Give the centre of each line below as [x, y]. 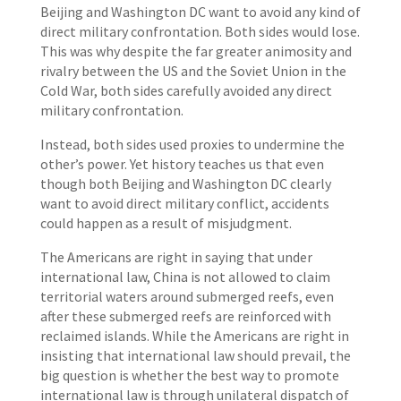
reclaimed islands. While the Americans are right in [194, 336]
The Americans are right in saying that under [176, 257]
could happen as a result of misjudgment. [166, 223]
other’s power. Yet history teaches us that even [182, 164]
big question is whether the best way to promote [189, 375]
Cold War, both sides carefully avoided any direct [186, 90]
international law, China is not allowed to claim [185, 277]
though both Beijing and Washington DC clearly [185, 183]
